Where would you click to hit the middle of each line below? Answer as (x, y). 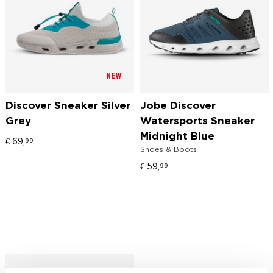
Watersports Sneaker (198, 121)
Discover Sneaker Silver (68, 106)
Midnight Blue (178, 136)
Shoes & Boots (169, 149)
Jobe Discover (178, 106)
